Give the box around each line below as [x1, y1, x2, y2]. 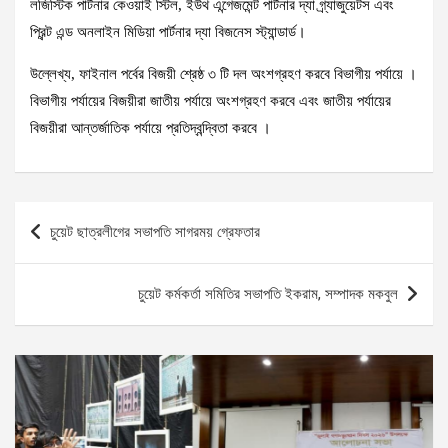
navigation [14, 236, 128, 261]
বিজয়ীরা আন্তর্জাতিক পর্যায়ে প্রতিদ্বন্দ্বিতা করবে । [30, 120, 271, 136]
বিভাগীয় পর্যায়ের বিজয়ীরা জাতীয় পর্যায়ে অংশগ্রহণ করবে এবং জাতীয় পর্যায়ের [30, 93, 391, 109]
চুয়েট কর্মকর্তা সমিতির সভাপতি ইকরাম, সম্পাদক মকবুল [138, 285, 398, 303]
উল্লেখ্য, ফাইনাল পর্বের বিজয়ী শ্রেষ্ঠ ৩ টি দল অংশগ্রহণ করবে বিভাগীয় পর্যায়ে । [30, 66, 417, 82]
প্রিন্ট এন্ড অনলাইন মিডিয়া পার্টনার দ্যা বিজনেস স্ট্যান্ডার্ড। [30, 24, 306, 40]
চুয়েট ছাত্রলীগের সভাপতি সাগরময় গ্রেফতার [50, 223, 260, 241]
